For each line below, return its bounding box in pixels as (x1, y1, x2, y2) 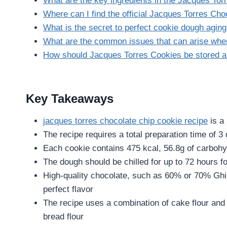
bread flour (43, 211, 84, 221)
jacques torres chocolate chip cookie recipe (43, 116, 208, 126)
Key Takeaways (26, 91, 113, 105)
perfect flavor (43, 184, 93, 194)
